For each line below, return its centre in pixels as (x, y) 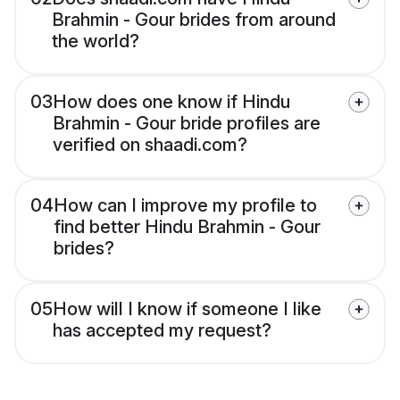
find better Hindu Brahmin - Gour (187, 227)
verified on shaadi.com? (150, 145)
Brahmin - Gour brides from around (194, 20)
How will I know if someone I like (187, 309)
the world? (96, 42)
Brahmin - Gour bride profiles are (187, 124)
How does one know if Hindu (171, 102)
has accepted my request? (162, 331)
